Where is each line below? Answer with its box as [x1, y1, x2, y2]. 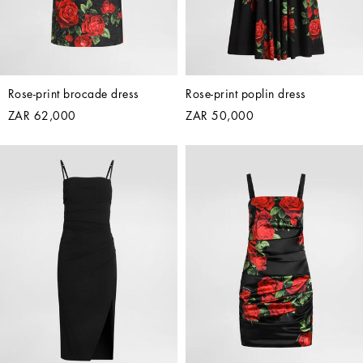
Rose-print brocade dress [7, 88, 139, 100]
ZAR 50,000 [186, 110, 254, 122]
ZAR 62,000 [7, 110, 76, 122]
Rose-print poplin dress [186, 88, 306, 100]
